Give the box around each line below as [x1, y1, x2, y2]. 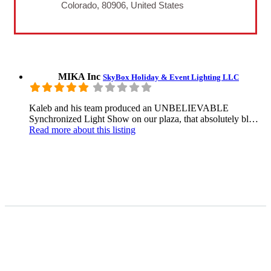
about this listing [71, 124, 135, 135]
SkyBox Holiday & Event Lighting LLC [103, 72, 239, 82]
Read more [29, 124, 71, 135]
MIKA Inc [58, 71, 103, 82]
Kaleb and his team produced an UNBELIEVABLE [29, 102, 229, 113]
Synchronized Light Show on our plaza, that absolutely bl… [29, 113, 258, 124]
